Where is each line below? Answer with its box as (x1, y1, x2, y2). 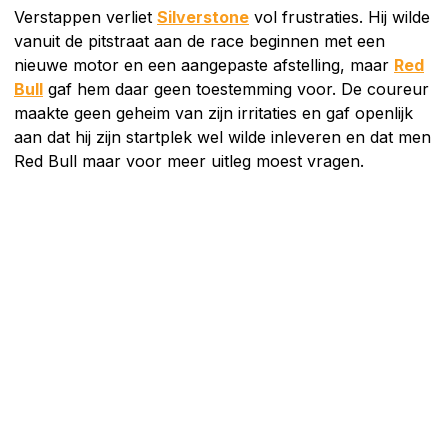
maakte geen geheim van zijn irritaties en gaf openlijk (14, 102, 413, 123)
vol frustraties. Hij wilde (249, 6, 430, 27)
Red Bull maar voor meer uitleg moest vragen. (14, 150, 364, 171)
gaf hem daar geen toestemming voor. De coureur (43, 78, 429, 99)
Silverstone (157, 6, 249, 27)
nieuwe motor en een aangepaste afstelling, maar (14, 54, 394, 75)
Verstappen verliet (14, 6, 157, 27)
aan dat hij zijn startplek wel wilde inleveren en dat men (14, 126, 431, 147)
